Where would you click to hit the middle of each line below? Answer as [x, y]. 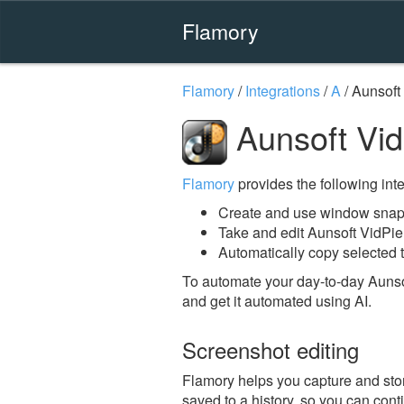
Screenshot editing [271, 349]
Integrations [283, 91]
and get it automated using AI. [277, 300]
